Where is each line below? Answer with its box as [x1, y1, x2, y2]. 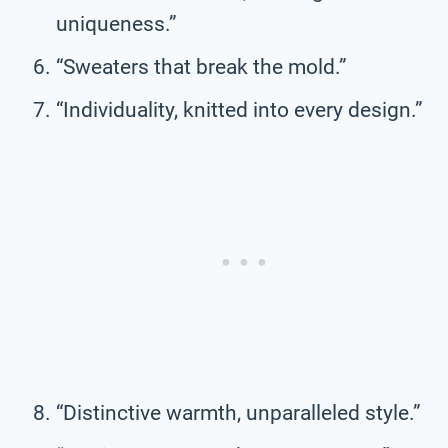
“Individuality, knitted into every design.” [56, 97, 423, 122]
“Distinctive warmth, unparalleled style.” [56, 400, 421, 425]
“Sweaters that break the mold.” [56, 54, 347, 79]
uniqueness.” [56, 11, 177, 36]
